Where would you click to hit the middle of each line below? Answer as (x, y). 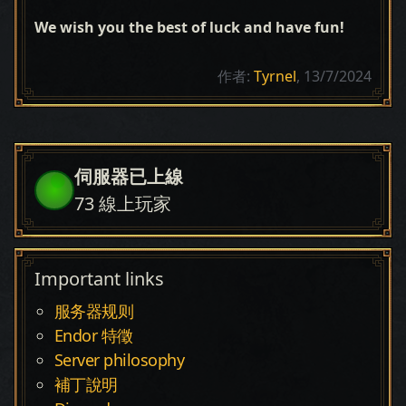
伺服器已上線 (129, 176)
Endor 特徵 (93, 335)
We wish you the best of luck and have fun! (189, 27)
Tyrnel (275, 76)
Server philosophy (119, 360)
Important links (99, 279)
